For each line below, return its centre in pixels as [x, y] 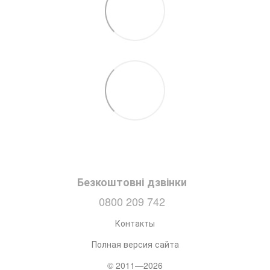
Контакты [135, 223]
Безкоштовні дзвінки [132, 182]
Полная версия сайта [135, 244]
